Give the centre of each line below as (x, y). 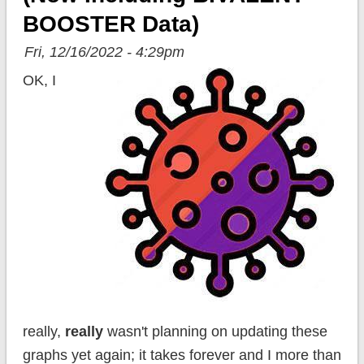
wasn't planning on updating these (215, 332)
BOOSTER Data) (110, 24)
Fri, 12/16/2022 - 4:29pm (104, 52)
